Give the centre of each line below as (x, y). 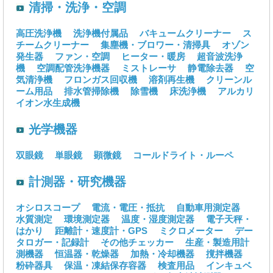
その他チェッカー (137, 242)
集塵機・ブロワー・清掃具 (155, 44)
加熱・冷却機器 (162, 253)
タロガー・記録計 (52, 242)
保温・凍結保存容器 (105, 265)
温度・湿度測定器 (158, 219)
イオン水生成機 (48, 102)
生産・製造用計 (217, 242)
